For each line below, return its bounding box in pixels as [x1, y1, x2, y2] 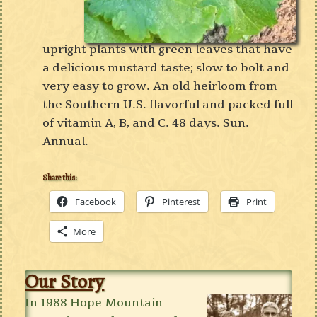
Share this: [42, 172, 77, 183]
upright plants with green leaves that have [42, 42, 293, 57]
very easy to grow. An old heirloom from [42, 79, 278, 94]
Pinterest [162, 195, 201, 208]
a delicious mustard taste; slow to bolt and [42, 60, 290, 76]
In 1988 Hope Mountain [25, 295, 163, 311]
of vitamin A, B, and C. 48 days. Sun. [42, 115, 250, 131]
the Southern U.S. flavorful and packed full [42, 97, 294, 113]
